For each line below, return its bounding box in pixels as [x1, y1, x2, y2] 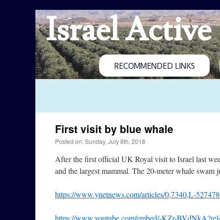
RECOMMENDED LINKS [114, 61, 195, 71]
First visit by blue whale [55, 121, 173, 136]
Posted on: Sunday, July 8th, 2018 [55, 137, 145, 145]
